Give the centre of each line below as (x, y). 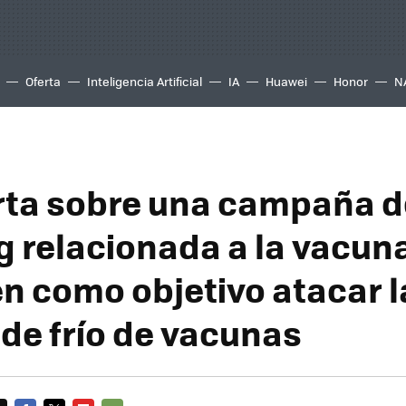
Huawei (286, 81)
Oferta (43, 81)
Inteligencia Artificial (145, 81)
